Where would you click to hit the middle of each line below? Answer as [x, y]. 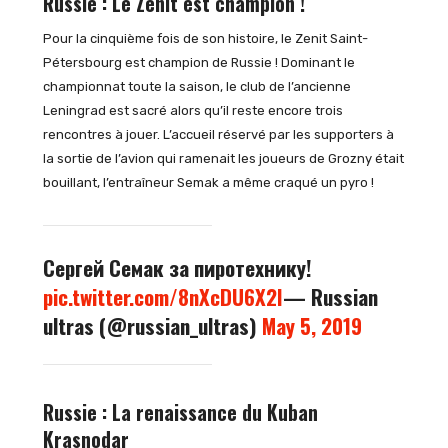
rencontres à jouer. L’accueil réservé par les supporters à [218, 135]
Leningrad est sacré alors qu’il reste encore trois [192, 111]
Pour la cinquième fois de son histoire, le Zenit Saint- [205, 39]
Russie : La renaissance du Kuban [180, 412]
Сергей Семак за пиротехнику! [177, 268]
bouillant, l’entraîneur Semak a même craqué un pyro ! [208, 183]
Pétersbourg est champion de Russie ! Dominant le [198, 63]
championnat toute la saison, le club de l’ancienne [196, 87]
